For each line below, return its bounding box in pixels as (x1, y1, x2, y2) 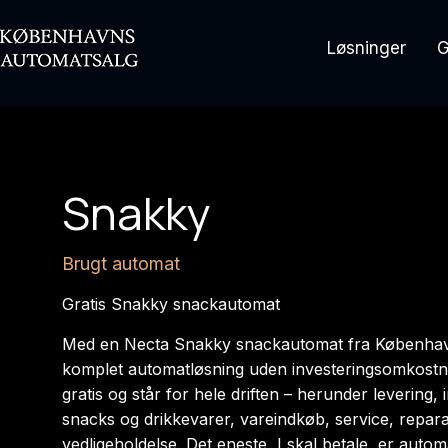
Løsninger (327, 38, 406, 58)
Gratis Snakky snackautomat (62, 294, 280, 314)
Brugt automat (62, 253, 180, 274)
